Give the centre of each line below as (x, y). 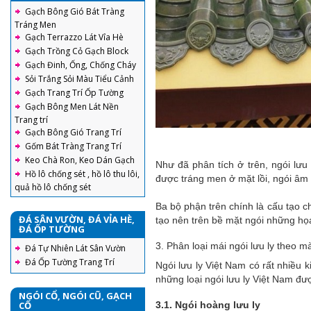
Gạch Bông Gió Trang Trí (73, 132)
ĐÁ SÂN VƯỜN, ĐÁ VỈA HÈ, (77, 219)
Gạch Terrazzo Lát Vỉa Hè (74, 37)
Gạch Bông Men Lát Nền (72, 107)
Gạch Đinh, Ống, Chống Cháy (81, 65)
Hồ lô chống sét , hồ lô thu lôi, (82, 174)
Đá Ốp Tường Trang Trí (70, 262)
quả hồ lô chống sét (53, 187)
